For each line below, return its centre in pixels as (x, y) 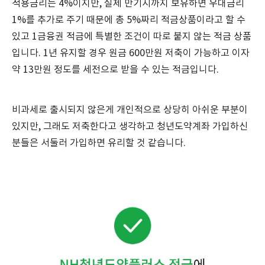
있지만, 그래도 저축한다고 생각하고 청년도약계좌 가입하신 (130, 127)
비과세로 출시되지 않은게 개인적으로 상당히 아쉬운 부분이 (130, 110)
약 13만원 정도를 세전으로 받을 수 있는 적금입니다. (115, 70)
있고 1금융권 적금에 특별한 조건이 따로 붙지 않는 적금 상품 (132, 37)
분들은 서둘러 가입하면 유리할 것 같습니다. (99, 143)
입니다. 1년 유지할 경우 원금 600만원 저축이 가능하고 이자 (131, 53)
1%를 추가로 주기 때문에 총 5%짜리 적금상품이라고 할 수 (129, 20)
